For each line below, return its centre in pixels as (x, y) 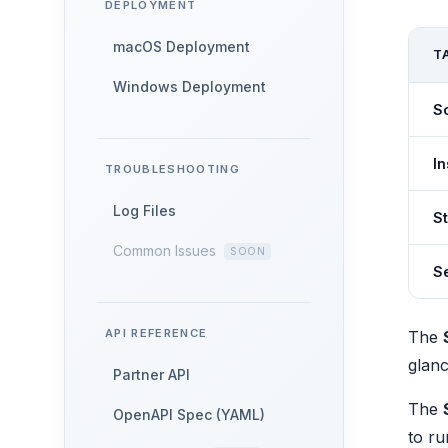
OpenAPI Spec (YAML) (189, 414)
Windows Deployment (189, 86)
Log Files (144, 210)
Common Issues (164, 250)
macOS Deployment (181, 46)
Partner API (151, 374)
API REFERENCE (156, 333)
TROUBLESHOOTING (173, 169)
